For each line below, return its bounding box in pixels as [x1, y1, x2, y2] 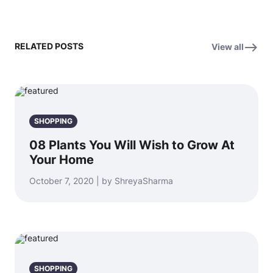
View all [211, 41, 244, 52]
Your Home [29, 152, 94, 167]
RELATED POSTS [15, 41, 83, 51]
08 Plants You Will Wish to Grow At [29, 138, 235, 152]
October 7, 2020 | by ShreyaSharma [29, 175, 173, 186]
